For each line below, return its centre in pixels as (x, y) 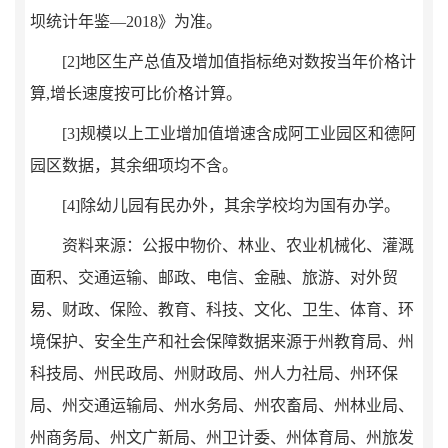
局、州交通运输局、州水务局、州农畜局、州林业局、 (222, 406)
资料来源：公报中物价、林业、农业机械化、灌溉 (238, 246)
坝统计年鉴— (78, 22)
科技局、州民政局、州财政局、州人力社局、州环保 (214, 374)
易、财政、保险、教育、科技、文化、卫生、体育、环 (222, 310)
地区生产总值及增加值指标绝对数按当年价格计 (248, 62)
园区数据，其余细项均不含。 (134, 166)
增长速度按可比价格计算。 (146, 94)
